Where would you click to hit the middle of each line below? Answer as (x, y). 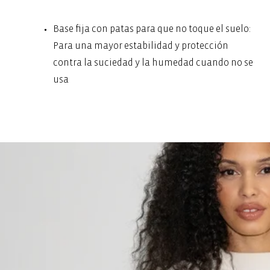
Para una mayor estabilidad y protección (141, 46)
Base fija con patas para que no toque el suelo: (152, 29)
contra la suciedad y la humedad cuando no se (153, 62)
